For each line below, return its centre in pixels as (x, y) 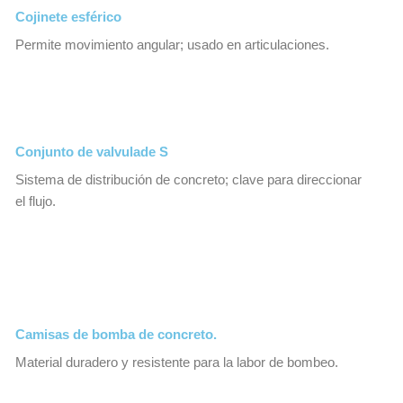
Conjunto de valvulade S (92, 152)
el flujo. (36, 201)
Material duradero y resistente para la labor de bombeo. (177, 362)
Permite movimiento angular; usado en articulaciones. (172, 45)
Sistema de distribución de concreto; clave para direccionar (188, 179)
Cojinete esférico (68, 18)
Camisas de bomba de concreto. (116, 334)
